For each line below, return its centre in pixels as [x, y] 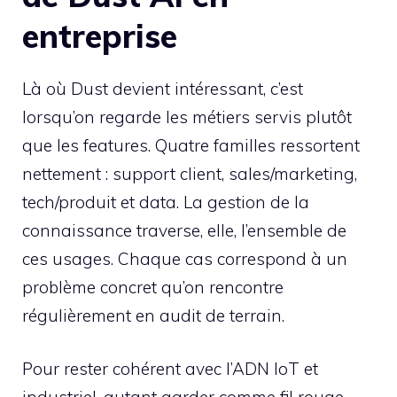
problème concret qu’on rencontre [153, 287]
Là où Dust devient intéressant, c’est [163, 88]
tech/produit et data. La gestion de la [166, 202]
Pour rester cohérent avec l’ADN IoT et [170, 369]
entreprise [100, 35]
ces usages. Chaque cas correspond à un [185, 258]
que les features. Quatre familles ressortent [191, 145]
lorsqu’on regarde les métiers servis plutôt [187, 117]
